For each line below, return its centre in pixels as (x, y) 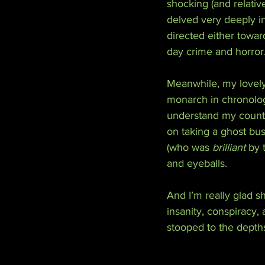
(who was (190, 147)
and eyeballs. (197, 163)
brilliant (229, 147)
